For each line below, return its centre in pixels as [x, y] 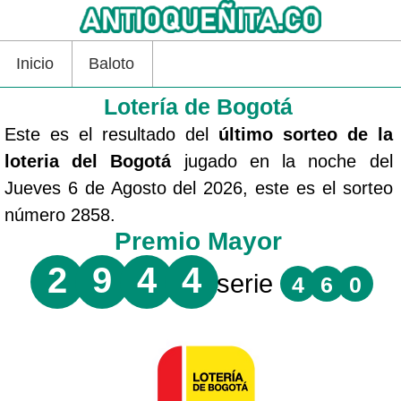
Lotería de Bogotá [199, 106]
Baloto [111, 63]
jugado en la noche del [282, 161]
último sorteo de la [305, 134]
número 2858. [60, 214]
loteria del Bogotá [88, 161]
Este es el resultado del [111, 134]
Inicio [35, 63]
